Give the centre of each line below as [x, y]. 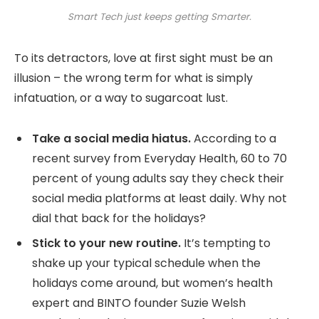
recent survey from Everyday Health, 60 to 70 [159, 158]
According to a [234, 138]
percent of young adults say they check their [158, 178]
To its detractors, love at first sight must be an [143, 58]
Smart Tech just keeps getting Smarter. [159, 17]
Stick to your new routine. [106, 243]
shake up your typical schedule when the [146, 263]
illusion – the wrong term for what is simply [134, 78]
